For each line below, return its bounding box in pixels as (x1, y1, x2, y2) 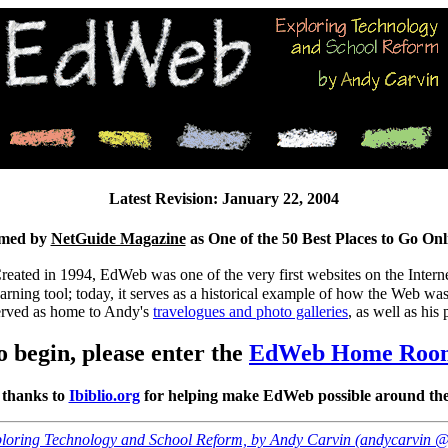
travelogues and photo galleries (153, 302, 348, 320)
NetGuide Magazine (50, 229, 186, 247)
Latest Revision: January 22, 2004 (109, 190, 339, 208)
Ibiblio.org (68, 387, 140, 405)
